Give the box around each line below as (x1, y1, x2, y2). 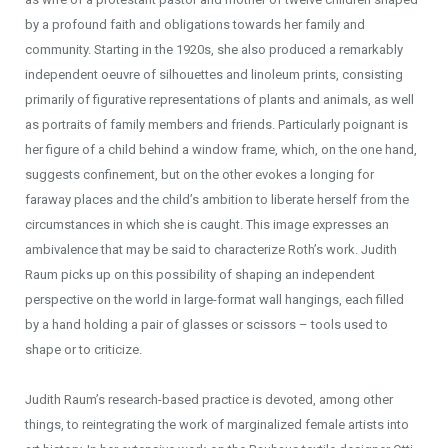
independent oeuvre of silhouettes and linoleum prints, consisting (25, 67, 403, 82)
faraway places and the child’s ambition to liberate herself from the (25, 192, 409, 207)
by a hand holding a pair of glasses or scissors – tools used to (25, 317, 388, 332)
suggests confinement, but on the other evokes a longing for (25, 167, 374, 182)
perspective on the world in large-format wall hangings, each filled (25, 292, 404, 307)
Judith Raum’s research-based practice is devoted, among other (25, 392, 393, 407)
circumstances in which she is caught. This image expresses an (25, 217, 389, 232)
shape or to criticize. (25, 342, 142, 357)
